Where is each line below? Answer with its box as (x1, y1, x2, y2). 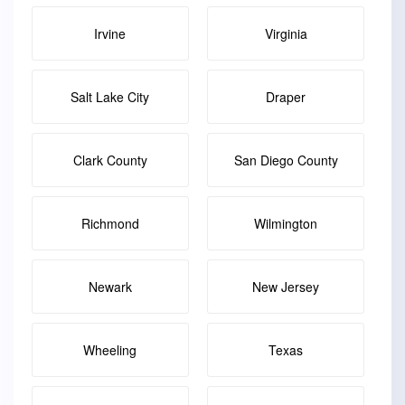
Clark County (72, 151, 147, 169)
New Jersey (252, 278, 320, 296)
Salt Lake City (71, 88, 150, 106)
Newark (88, 278, 132, 296)
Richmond (80, 214, 139, 232)
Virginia (264, 24, 307, 42)
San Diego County (233, 151, 338, 169)
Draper (266, 88, 306, 106)
